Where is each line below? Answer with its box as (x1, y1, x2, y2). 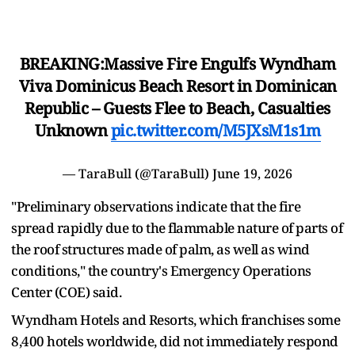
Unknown (34, 119, 111, 141)
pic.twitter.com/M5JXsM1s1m (110, 119, 321, 141)
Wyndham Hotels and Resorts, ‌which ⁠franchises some (11, 310, 340, 329)
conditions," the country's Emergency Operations (11, 261, 311, 280)
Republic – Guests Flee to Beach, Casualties (25, 97, 330, 119)
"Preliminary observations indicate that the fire (11, 197, 300, 216)
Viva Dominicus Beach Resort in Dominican (18, 74, 337, 97)
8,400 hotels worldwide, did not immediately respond (11, 331, 338, 350)
